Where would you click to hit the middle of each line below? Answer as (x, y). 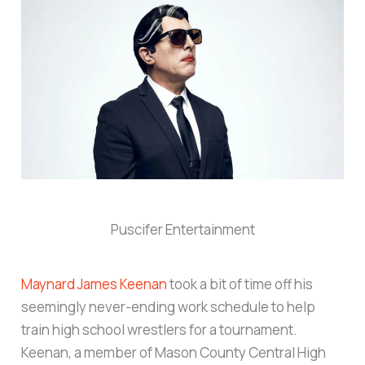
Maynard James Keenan (95, 284)
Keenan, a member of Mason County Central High (174, 352)
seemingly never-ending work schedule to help (169, 306)
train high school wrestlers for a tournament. (160, 329)
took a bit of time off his (240, 284)
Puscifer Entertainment (182, 229)
